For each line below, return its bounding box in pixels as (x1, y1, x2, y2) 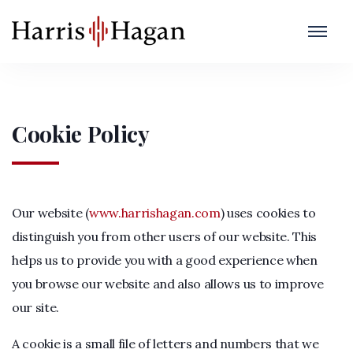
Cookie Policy (12, 119, 150, 148)
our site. (12, 299, 60, 315)
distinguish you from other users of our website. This (12, 229, 318, 244)
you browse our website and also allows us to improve (12, 276, 324, 292)
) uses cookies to (220, 205, 316, 221)
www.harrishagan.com (88, 205, 221, 221)
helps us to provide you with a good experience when (12, 252, 318, 268)
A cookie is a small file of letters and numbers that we (12, 336, 319, 351)
